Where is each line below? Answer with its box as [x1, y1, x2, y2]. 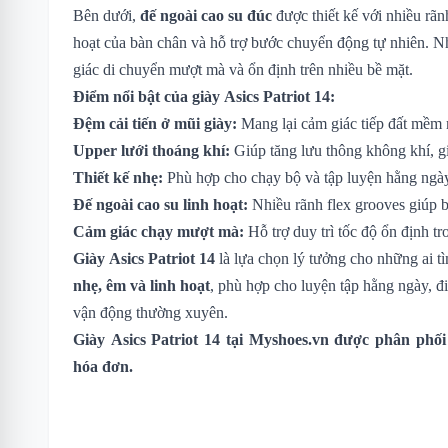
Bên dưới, [73, 6, 140, 24]
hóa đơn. [73, 357, 133, 375]
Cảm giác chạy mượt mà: [73, 222, 244, 240]
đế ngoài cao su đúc [140, 6, 272, 24]
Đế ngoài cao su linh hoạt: [73, 195, 248, 213]
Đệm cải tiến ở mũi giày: [73, 114, 237, 132]
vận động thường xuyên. [73, 303, 228, 321]
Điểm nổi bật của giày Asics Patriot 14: [73, 87, 335, 105]
